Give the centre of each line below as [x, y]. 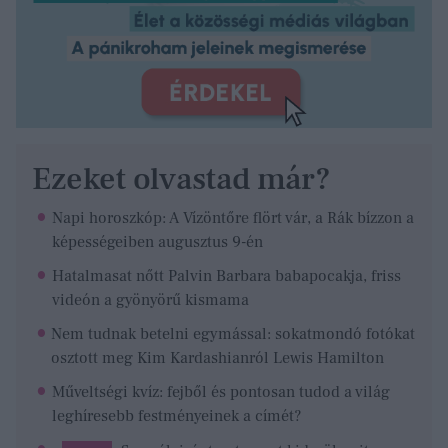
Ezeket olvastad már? [181, 179]
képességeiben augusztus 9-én [157, 242]
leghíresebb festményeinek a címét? [176, 416]
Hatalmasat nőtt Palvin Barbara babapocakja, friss [227, 276]
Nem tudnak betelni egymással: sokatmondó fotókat [233, 334]
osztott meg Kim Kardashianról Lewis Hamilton [218, 358]
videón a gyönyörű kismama [151, 300]
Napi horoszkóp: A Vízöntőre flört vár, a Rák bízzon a [232, 218]
